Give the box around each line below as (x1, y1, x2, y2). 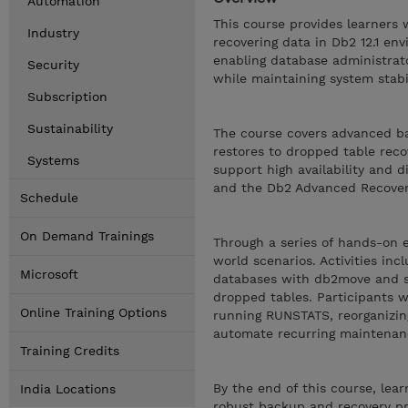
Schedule (20, 190, 78, 205)
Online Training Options (20, 305, 167, 320)
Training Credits (20, 343, 119, 358)
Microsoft (20, 267, 78, 281)
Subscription (27, 89, 107, 104)
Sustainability (27, 121, 113, 136)
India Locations (20, 382, 116, 396)
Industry (27, 25, 79, 40)
